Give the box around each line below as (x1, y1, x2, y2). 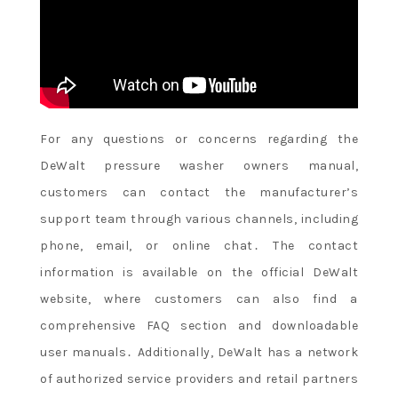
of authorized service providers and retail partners (40, 371, 358, 387)
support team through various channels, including (40, 211, 358, 227)
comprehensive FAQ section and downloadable (40, 318, 358, 334)
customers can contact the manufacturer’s (40, 185, 358, 201)
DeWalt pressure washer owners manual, (40, 158, 358, 174)
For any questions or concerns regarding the (40, 131, 358, 147)
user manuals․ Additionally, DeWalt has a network (40, 345, 358, 361)
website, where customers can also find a (40, 291, 358, 307)
